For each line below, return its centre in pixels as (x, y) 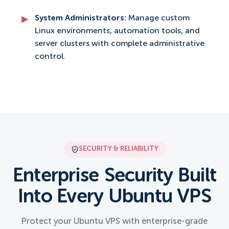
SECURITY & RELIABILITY (118, 149)
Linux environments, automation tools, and (117, 31)
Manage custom (159, 19)
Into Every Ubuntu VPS (114, 198)
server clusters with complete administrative (120, 44)
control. (50, 57)
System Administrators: (82, 19)
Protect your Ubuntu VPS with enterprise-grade (114, 222)
